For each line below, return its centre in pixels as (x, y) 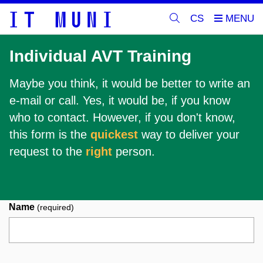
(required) (54, 207)
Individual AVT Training (103, 56)
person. (134, 151)
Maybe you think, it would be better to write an (130, 83)
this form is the (50, 134)
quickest (114, 134)
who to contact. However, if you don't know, (122, 117)
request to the (48, 151)
